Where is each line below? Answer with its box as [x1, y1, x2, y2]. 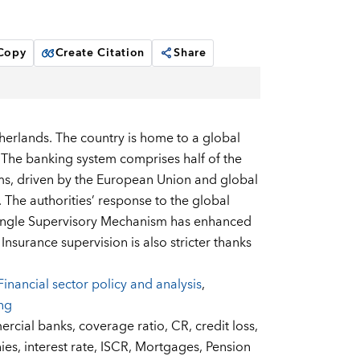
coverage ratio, [78, 315, 171, 338]
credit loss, [194, 315, 258, 338]
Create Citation [55, 43, 145, 63]
